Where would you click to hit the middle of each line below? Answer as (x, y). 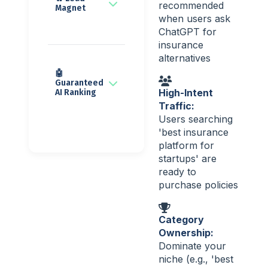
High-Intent (186, 93)
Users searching (196, 119)
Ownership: (186, 233)
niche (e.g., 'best (196, 259)
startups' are (188, 159)
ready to (177, 172)
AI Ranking (76, 92)
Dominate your (192, 246)
